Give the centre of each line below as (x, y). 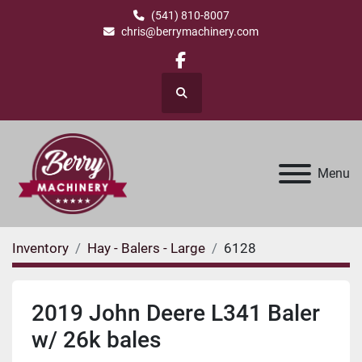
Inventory (40, 248)
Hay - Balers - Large (146, 248)
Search (198, 100)
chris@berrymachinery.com (190, 32)
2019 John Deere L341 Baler (176, 314)
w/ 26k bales (96, 340)
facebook (214, 71)
